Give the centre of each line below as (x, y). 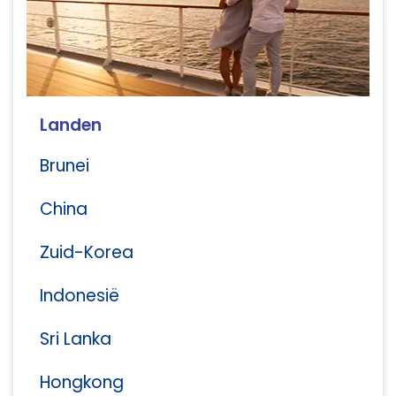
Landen (71, 126)
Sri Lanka (76, 339)
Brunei (65, 166)
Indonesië (80, 296)
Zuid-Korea (87, 253)
